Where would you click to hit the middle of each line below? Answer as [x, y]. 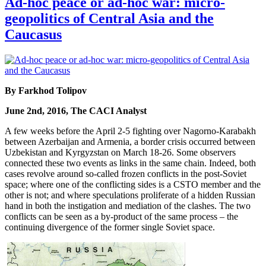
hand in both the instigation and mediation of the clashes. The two [128, 206]
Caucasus [33, 35]
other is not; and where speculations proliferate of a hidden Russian [130, 195]
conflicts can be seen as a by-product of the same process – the [121, 217]
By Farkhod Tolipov [46, 91]
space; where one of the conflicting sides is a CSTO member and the [133, 185]
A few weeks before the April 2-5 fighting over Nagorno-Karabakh [130, 131]
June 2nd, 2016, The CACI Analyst [76, 111]
